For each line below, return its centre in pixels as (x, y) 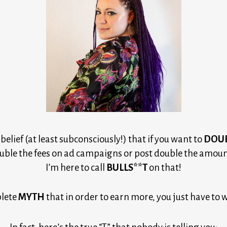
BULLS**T (127, 167)
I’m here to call (76, 167)
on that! (164, 167)
